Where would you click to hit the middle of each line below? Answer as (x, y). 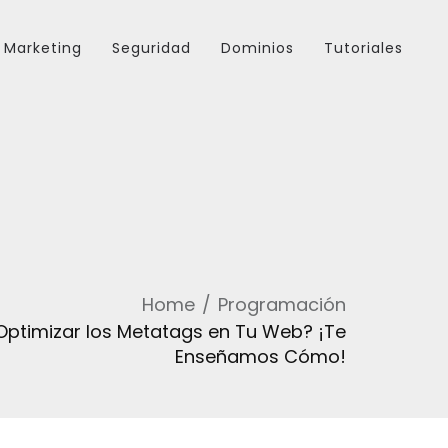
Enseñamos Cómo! (260, 356)
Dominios (257, 48)
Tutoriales (363, 48)
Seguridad (151, 48)
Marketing (43, 48)
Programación (282, 304)
